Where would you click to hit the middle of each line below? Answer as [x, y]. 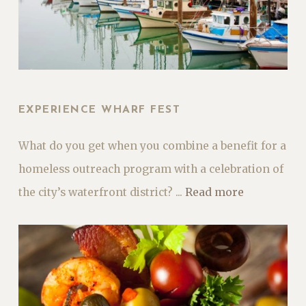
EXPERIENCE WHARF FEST [99, 110]
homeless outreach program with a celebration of [151, 169]
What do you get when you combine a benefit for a [152, 145]
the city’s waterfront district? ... [101, 192]
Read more [214, 192]
